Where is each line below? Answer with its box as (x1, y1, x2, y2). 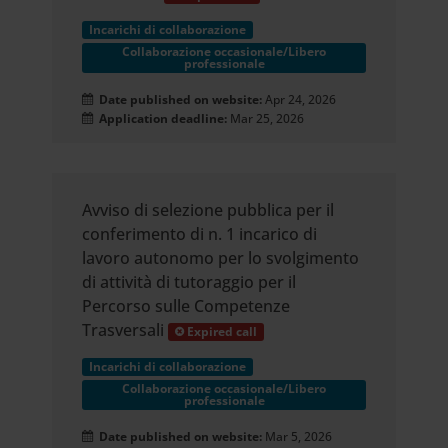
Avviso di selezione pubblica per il (82, 199, 335, 221)
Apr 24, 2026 (265, 91, 337, 108)
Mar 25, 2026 (227, 110, 305, 127)
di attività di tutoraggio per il (82, 271, 297, 293)
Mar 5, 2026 (265, 428, 333, 445)
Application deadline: (93, 110, 228, 127)
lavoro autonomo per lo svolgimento (82, 247, 360, 269)
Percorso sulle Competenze (82, 295, 291, 317)
